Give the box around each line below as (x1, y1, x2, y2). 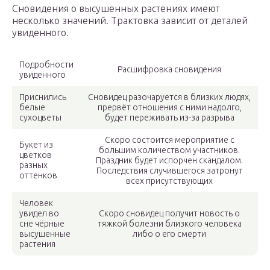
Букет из (19, 140, 53, 150)
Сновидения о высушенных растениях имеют (12, 3, 220, 14)
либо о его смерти (133, 229, 206, 239)
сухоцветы (19, 113, 61, 123)
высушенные (19, 229, 71, 239)
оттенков (19, 171, 57, 181)
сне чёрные (19, 219, 64, 229)
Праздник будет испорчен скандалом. (96, 155, 243, 166)
